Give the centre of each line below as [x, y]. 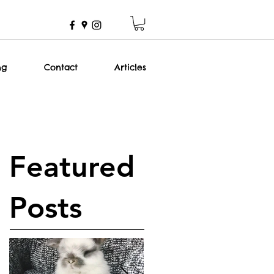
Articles [130, 68]
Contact [61, 68]
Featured [72, 167]
